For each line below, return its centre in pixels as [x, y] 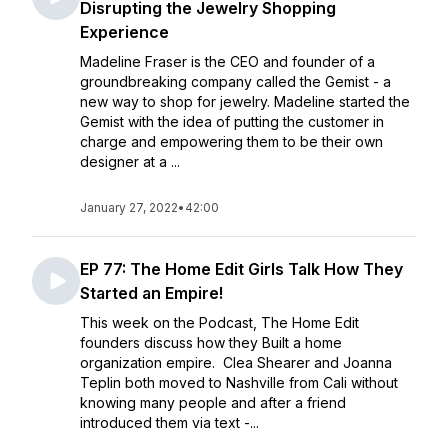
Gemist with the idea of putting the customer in [232, 121]
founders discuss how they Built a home [211, 342]
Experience [124, 32]
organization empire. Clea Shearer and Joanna [236, 362]
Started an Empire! [151, 293]
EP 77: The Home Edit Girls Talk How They [241, 269]
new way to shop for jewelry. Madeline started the [245, 101]
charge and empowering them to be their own [231, 141]
